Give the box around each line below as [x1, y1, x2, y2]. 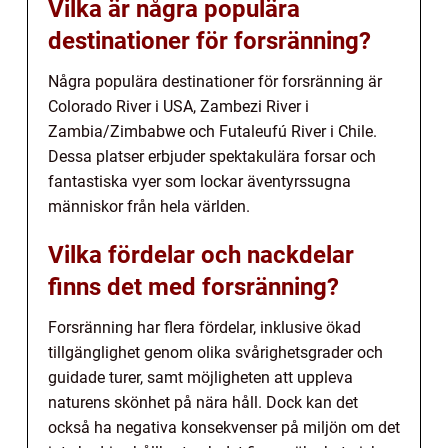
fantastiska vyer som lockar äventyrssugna [48, 172, 351, 192]
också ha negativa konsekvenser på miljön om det [48, 418, 400, 438]
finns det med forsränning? [48, 273, 339, 302]
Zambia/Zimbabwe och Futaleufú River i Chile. [48, 122, 377, 142]
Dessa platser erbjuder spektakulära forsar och [48, 147, 376, 167]
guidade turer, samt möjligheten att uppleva [48, 368, 353, 388]
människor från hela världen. [48, 197, 250, 217]
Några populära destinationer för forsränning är [48, 72, 382, 92]
